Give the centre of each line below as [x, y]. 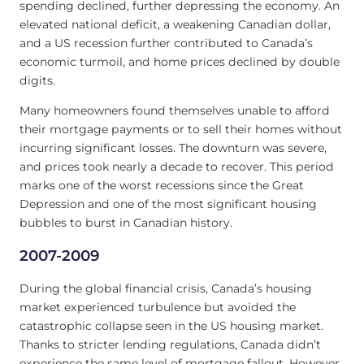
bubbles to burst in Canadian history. [128, 222]
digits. [37, 80]
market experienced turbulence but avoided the [158, 308]
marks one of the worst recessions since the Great [162, 185]
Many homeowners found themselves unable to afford [175, 110]
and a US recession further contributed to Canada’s [166, 43]
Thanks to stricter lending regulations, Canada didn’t [170, 345]
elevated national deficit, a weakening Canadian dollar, [175, 24]
